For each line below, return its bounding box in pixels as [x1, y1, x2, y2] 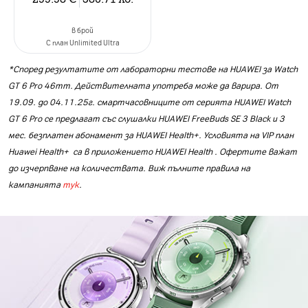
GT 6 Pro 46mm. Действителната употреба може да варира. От [8, 79, 278, 91]
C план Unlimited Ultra [45, 37, 120, 47]
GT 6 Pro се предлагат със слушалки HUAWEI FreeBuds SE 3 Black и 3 [8, 112, 285, 124]
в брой [71, 25, 93, 34]
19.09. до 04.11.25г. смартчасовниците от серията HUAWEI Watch [8, 96, 291, 107]
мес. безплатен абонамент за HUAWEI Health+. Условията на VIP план [8, 129, 294, 140]
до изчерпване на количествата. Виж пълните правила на [8, 162, 250, 173]
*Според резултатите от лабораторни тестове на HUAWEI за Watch [8, 63, 298, 74]
